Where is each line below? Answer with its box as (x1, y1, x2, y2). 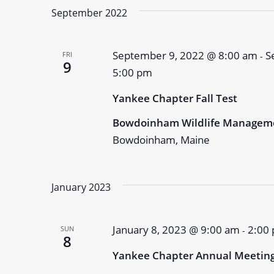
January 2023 (51, 180, 111, 194)
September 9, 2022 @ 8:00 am (112, 48, 257, 62)
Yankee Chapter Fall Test (112, 91, 237, 105)
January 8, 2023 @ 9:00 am (112, 223, 240, 237)
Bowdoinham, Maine (112, 133, 210, 147)
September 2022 (51, 6, 127, 20)
